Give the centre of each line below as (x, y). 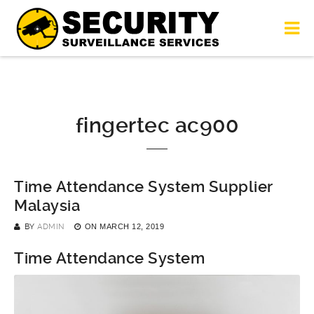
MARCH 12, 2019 (132, 226)
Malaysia (47, 206)
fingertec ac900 (157, 125)
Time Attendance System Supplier (144, 187)
